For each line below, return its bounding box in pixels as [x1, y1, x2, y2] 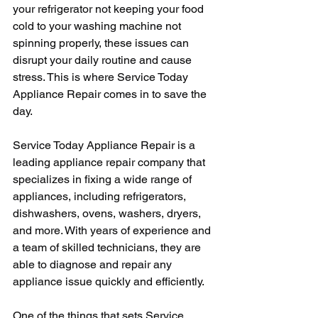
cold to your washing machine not [13, 19, 184, 33]
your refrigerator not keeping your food [13, 2, 207, 16]
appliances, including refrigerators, [13, 190, 189, 203]
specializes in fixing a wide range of [13, 172, 194, 186]
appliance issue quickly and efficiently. [13, 275, 204, 288]
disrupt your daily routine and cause [13, 53, 194, 67]
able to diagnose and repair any [13, 258, 175, 271]
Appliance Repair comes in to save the [13, 87, 209, 101]
